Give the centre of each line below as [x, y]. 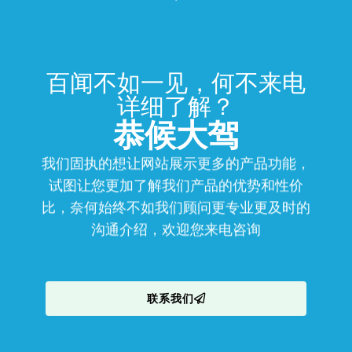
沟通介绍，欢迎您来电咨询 [176, 230]
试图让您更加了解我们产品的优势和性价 [176, 186]
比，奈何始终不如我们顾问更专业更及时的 [176, 208]
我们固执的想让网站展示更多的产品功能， [176, 164]
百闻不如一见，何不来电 [176, 83]
